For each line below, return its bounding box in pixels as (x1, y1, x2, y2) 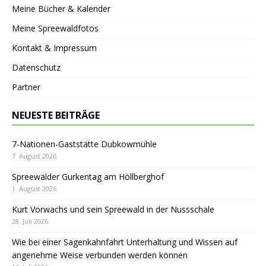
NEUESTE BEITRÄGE (12, 108, 100, 122)
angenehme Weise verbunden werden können (12, 249, 188, 261)
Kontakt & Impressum (12, 42, 97, 53)
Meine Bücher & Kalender (12, 2, 110, 14)
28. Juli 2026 (12, 216, 48, 226)
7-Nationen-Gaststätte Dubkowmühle (12, 138, 157, 150)
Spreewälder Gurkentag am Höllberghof (12, 170, 164, 182)
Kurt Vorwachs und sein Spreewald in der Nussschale (12, 203, 214, 215)
